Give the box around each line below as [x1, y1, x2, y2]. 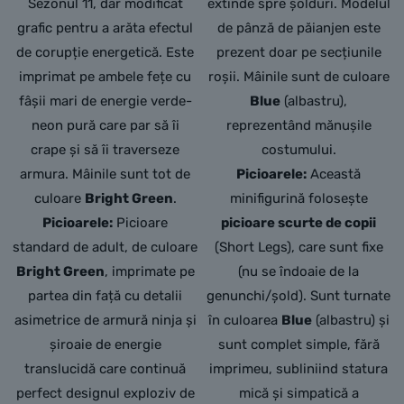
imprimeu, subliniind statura [209, 361, 389, 378]
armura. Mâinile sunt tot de [20, 166, 191, 183]
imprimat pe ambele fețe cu [19, 69, 192, 86]
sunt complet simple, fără [217, 336, 380, 353]
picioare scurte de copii [221, 215, 377, 232]
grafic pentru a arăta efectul [17, 20, 194, 37]
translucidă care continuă [24, 361, 187, 378]
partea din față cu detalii [28, 288, 183, 305]
